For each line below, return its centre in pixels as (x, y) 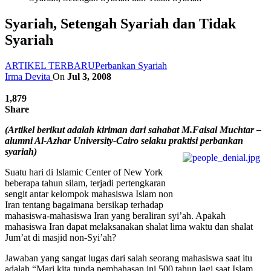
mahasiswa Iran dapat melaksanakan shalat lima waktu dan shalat (129, 226)
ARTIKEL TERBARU (50, 65)
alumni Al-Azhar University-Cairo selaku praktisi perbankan (124, 140)
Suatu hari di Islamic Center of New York (84, 172)
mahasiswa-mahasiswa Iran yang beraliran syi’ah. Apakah (115, 215)
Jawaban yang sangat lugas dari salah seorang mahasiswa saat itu (129, 258)
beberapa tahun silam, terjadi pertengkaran (85, 183)
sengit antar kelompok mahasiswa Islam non (89, 194)
